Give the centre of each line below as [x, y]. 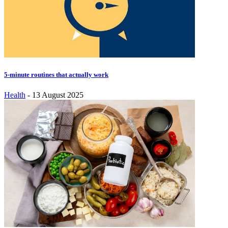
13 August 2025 [58, 95]
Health [15, 95]
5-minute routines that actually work [56, 75]
